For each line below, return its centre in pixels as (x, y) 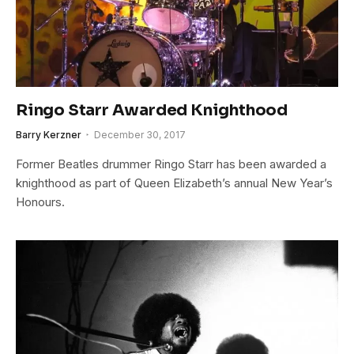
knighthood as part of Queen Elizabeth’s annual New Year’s (174, 183)
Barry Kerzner (49, 134)
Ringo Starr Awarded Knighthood (152, 110)
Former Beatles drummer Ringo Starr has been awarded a (171, 164)
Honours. (40, 201)
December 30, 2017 (140, 134)
